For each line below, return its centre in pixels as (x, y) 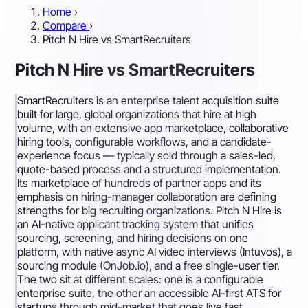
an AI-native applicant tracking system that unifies (136, 224)
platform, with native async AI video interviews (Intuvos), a (155, 251)
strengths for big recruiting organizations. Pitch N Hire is (150, 210)
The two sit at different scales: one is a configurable (141, 279)
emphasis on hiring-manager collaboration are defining (147, 196)
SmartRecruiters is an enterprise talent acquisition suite (148, 100)
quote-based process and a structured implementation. (150, 169)
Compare (66, 25)
